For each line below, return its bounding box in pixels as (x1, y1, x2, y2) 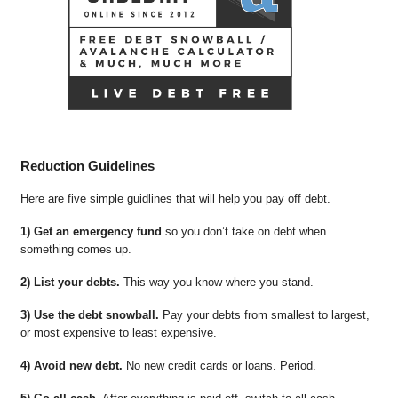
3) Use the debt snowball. (20, 307, 159, 322)
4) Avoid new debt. (20, 358, 123, 372)
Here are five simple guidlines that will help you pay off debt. (20, 192, 338, 206)
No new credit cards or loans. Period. (122, 358, 316, 372)
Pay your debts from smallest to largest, (158, 307, 370, 322)
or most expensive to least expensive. (20, 325, 217, 339)
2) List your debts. (20, 275, 120, 289)
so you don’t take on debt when (161, 224, 326, 238)
